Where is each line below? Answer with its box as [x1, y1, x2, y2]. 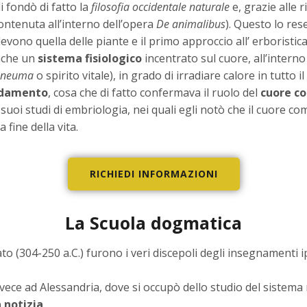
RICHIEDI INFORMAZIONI [89, 167, 218, 181]
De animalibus [156, 16, 225, 32]
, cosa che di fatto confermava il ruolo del [48, 85, 260, 101]
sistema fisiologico [38, 51, 142, 66]
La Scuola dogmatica [65, 211, 242, 235]
